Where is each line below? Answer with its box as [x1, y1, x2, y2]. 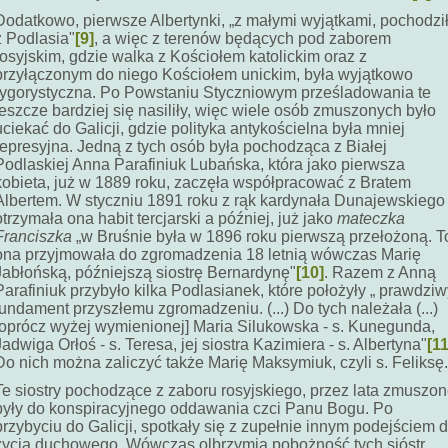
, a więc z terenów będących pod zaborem [94, 30, 391, 47]
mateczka [337, 210, 405, 227]
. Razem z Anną [324, 264, 436, 281]
